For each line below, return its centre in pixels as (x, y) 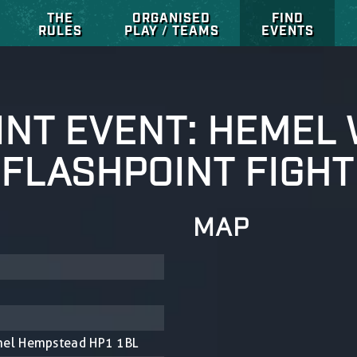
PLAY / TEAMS (171, 29)
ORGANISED (171, 17)
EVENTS (287, 29)
